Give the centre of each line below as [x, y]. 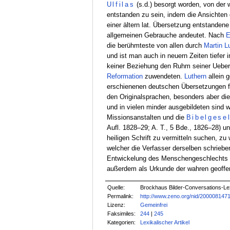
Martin [213, 45]
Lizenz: [117, 205]
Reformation [124, 76]
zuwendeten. [163, 76]
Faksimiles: [122, 214]
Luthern [195, 76]
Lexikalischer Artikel [165, 223]
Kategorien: [122, 223]
